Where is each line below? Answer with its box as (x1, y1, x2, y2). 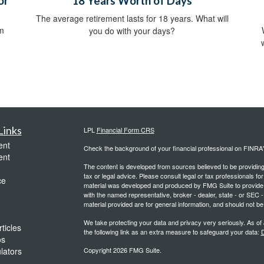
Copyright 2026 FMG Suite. (83, 245, 161, 255)
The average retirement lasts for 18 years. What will (35, 12, 229, 25)
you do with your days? (89, 25, 175, 37)
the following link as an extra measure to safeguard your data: (83, 227, 261, 237)
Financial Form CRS (96, 125, 154, 135)
